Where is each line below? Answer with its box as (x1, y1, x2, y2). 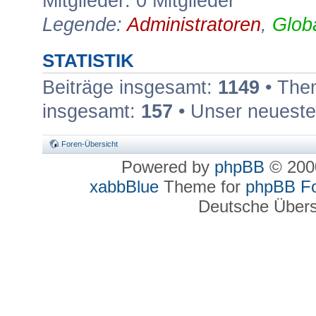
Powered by (121, 157, 214, 176)
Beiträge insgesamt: (42, 76, 218, 98)
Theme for (159, 177, 245, 196)
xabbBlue (90, 177, 159, 196)
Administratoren (127, 13, 261, 35)
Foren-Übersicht (61, 140, 118, 148)
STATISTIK (42, 50, 134, 71)
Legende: (42, 13, 127, 35)
